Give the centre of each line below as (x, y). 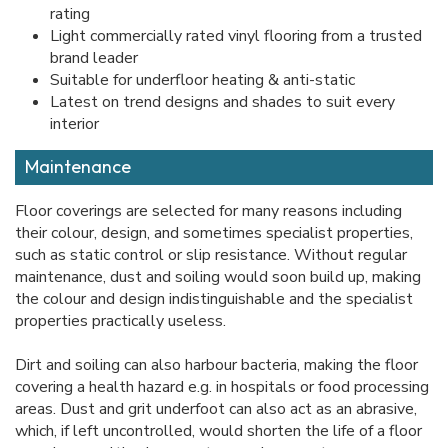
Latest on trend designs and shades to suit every (222, 102)
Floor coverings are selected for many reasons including (208, 211)
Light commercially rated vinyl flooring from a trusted (236, 36)
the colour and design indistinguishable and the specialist (214, 299)
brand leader (94, 58)
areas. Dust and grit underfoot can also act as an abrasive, (216, 409)
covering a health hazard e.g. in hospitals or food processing (222, 387)
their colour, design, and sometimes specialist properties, (214, 233)
